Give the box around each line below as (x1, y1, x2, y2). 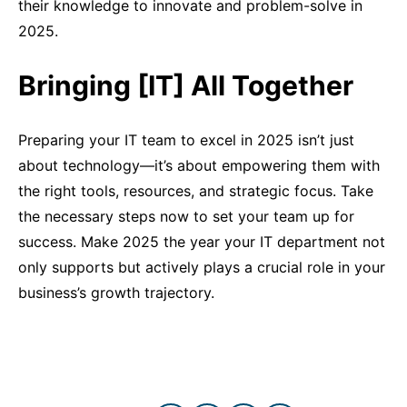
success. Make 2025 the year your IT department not (18, 233, 385, 251)
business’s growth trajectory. (18, 283, 214, 302)
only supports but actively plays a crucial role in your (18, 258, 385, 276)
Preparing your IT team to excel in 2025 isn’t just (18, 131, 354, 149)
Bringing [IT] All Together (18, 69, 360, 102)
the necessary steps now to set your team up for (18, 207, 354, 225)
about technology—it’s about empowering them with (18, 156, 380, 174)
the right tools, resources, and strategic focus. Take (18, 182, 373, 200)
